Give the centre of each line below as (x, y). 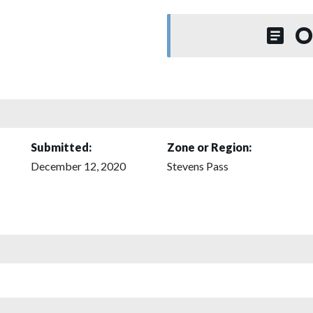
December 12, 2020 (78, 166)
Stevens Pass (198, 166)
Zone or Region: (209, 147)
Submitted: (61, 147)
